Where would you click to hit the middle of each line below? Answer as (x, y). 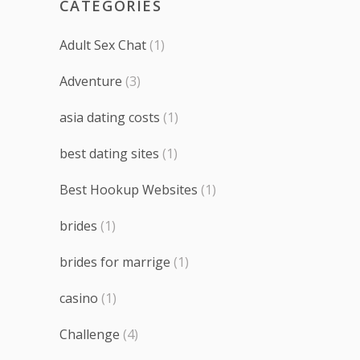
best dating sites (109, 154)
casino (78, 299)
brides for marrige (115, 262)
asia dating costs (109, 118)
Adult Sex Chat (102, 45)
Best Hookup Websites (128, 190)
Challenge (89, 335)
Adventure (90, 82)
